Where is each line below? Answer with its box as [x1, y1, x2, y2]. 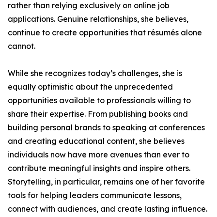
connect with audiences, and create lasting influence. [8, 204, 207, 214]
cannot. [8, 41, 35, 51]
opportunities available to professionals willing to [8, 95, 191, 105]
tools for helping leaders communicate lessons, [8, 190, 182, 200]
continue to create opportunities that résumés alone [8, 28, 202, 37]
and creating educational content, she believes [8, 136, 185, 146]
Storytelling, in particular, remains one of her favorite [8, 177, 205, 186]
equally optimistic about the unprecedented [8, 82, 173, 92]
